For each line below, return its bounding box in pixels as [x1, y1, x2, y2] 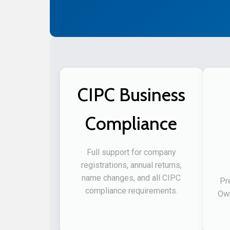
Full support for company [86, 147, 176, 158]
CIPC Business [77, 84, 185, 106]
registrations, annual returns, [81, 160, 182, 170]
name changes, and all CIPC [82, 173, 181, 183]
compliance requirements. [85, 186, 178, 196]
